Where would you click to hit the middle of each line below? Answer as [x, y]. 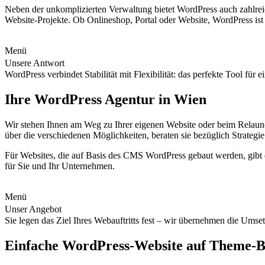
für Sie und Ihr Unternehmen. [60, 166]
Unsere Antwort [38, 63]
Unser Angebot [36, 209]
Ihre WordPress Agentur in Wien [106, 100]
